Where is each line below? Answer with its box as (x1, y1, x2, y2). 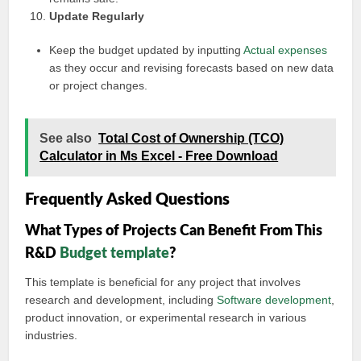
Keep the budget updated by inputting (49, 44, 244, 56)
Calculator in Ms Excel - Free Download (39, 149, 279, 163)
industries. (25, 329, 78, 342)
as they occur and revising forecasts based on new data (49, 61, 334, 74)
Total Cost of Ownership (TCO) (98, 131, 284, 145)
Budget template (60, 247, 170, 261)
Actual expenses (243, 44, 328, 56)
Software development (217, 293, 332, 306)
